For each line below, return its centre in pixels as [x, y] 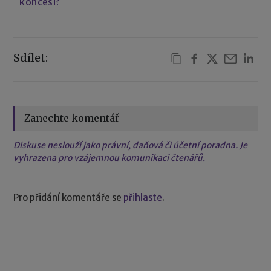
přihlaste [143, 197]
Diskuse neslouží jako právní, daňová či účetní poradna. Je [131, 145]
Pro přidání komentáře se [69, 197]
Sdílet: [31, 57]
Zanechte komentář [72, 118]
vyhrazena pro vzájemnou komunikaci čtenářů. [109, 158]
